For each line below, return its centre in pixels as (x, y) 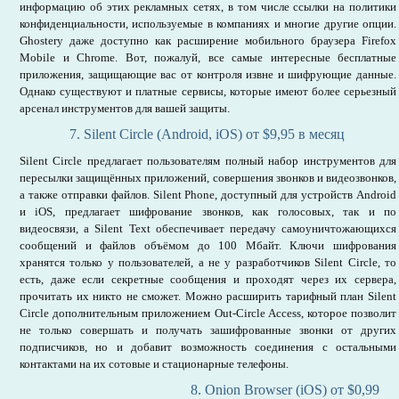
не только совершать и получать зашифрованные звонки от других (208, 330)
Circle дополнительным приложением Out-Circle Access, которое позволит (208, 313)
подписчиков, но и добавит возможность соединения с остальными (208, 347)
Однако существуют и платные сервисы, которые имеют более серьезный (208, 91)
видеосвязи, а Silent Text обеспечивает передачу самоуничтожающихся (208, 228)
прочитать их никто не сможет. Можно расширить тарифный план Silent (208, 296)
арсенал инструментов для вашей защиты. (125, 108)
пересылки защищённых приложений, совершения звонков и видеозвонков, (208, 178)
